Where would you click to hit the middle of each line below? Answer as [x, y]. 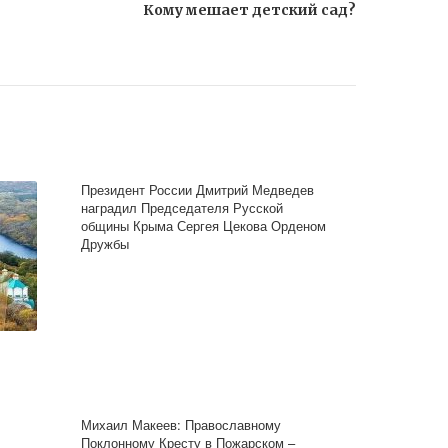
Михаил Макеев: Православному [181, 424]
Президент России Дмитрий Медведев [198, 189]
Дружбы [105, 243]
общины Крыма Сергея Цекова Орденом [204, 225]
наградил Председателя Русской [182, 207]
